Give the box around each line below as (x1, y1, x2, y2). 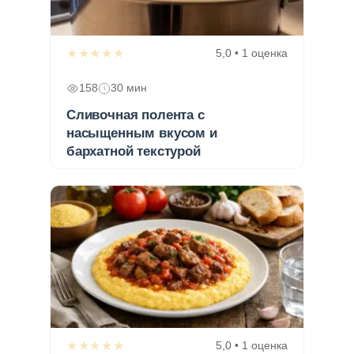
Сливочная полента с (66, 107, 205, 123)
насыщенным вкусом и (66, 126, 217, 141)
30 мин (111, 82, 147, 95)
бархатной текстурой (66, 144, 201, 160)
